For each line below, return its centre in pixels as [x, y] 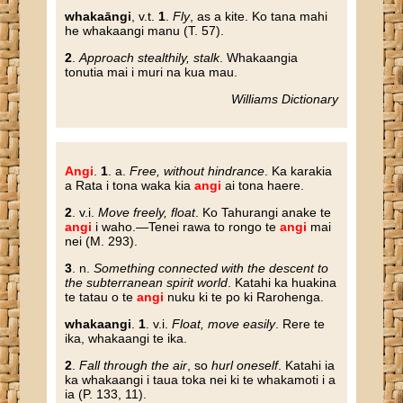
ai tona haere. [263, 185]
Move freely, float [147, 212]
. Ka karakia [299, 171]
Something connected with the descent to [211, 268]
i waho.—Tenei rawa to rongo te [186, 227]
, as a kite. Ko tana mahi [259, 16]
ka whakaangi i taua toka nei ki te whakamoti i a [201, 380]
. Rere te [300, 324]
